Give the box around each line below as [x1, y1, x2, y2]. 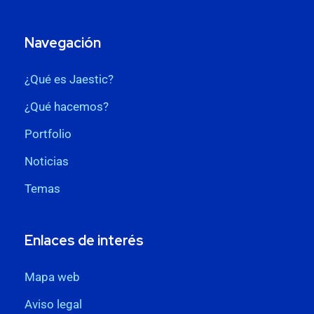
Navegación [25, 34, 101, 52]
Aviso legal [25, 297, 82, 311]
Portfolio [25, 127, 71, 141]
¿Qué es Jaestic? [25, 72, 114, 86]
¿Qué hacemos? [25, 100, 109, 114]
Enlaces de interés [25, 231, 144, 250]
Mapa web [25, 270, 80, 284]
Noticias [25, 154, 69, 168]
